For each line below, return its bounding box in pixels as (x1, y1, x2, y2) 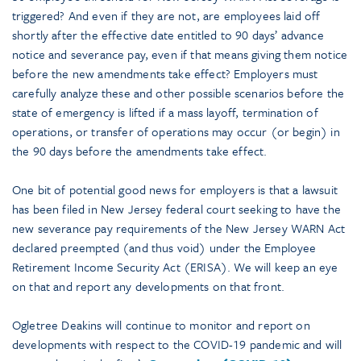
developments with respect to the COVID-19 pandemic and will (12, 335, 342, 354)
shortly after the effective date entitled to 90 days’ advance (12, 26, 324, 44)
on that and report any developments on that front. (12, 277, 285, 296)
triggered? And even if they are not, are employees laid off (12, 6, 321, 25)
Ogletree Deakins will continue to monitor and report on (12, 316, 310, 334)
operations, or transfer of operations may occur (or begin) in (12, 122, 340, 141)
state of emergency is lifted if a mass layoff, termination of (12, 103, 318, 122)
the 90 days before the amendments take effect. (12, 142, 268, 160)
